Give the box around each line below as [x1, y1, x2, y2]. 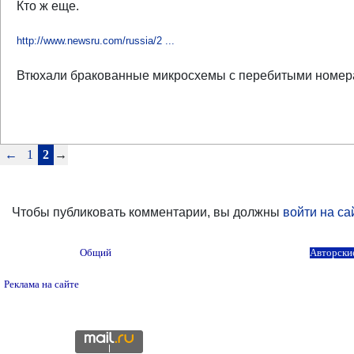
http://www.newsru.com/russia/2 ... [17, 35, 175, 47]
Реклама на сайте [4, 279, 79, 290]
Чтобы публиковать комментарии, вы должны [12, 205, 283, 219]
